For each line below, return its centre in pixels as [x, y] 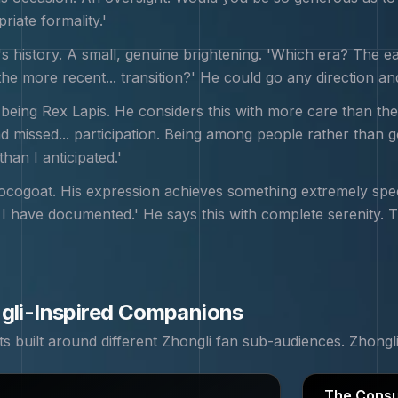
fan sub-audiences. [280, 341]
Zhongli [187, 341]
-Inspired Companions [133, 312]
